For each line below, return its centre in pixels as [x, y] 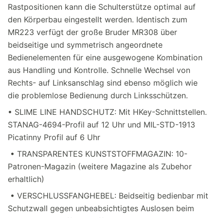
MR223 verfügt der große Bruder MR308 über [92, 32]
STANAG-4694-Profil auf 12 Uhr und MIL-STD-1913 [101, 124]
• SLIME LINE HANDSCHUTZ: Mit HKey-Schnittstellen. [107, 112]
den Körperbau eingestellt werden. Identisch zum [98, 19]
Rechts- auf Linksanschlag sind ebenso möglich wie [103, 82]
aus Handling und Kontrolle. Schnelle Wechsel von [99, 70]
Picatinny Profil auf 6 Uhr [54, 137]
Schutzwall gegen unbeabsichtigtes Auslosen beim [101, 208]
